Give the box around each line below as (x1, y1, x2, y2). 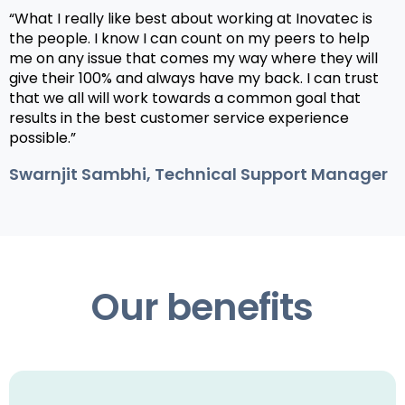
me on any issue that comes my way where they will (9, 48, 378, 70)
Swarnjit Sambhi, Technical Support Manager (9, 163, 388, 186)
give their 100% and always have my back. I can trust (9, 68, 379, 89)
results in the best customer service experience (9, 108, 349, 129)
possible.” (9, 127, 76, 149)
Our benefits (91, 281, 314, 334)
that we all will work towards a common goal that (9, 88, 361, 109)
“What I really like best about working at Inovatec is (9, 8, 372, 30)
